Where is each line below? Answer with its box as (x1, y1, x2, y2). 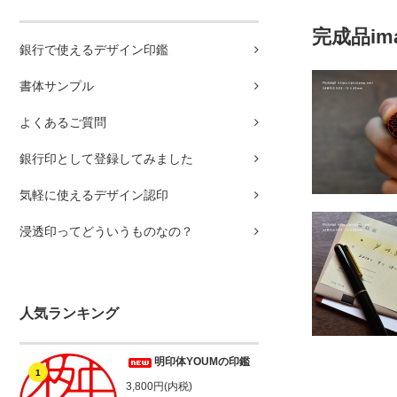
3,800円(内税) (126, 380, 192, 393)
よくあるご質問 (19, 115, 106, 130)
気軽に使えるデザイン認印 (19, 188, 168, 203)
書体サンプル (19, 79, 94, 94)
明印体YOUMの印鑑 (154, 355, 250, 369)
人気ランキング (19, 306, 119, 322)
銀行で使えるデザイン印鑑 (19, 43, 168, 58)
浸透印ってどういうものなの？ (19, 224, 193, 239)
